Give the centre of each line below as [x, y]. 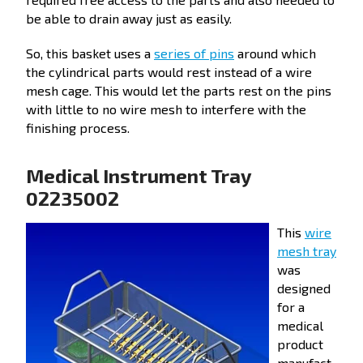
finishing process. [78, 128]
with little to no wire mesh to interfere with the [166, 109]
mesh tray [307, 251]
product [300, 344]
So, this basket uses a [90, 53]
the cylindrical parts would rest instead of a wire [169, 72]
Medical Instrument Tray [139, 176]
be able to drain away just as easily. [129, 18]
